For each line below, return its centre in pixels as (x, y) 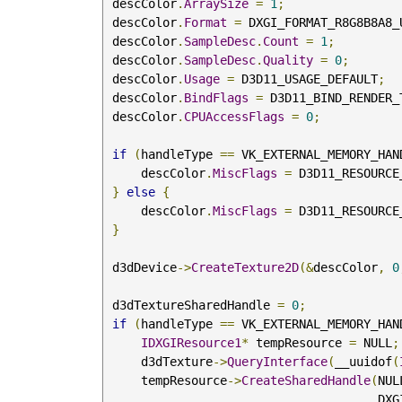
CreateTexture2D (245, 267)
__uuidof (363, 362)
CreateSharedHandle (306, 380)
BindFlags (216, 98)
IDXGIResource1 (191, 343)
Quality (288, 60)
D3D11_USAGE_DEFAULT (306, 79)
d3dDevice (144, 267)
